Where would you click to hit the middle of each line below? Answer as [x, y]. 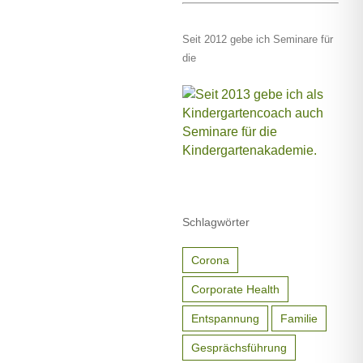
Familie [299, 318]
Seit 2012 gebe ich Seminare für [258, 39]
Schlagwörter [216, 222]
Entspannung [226, 318]
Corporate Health [236, 289]
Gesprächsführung [239, 347]
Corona [211, 260]
